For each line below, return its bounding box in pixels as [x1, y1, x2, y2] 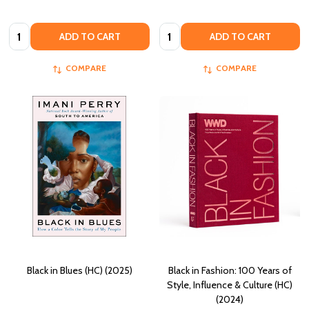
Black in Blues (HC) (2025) [26, 264, 132, 277]
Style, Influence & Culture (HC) [167, 279, 292, 292]
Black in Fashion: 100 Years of [168, 264, 292, 277]
